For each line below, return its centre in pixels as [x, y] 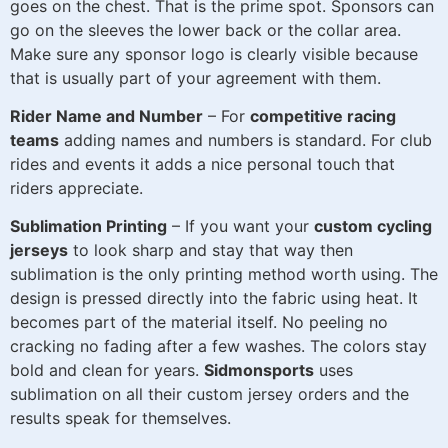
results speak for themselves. [120, 418]
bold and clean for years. [107, 370]
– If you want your [240, 226]
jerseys [39, 250]
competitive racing [323, 116]
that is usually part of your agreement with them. [195, 77]
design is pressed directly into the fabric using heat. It [214, 298]
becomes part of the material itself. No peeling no [199, 322]
